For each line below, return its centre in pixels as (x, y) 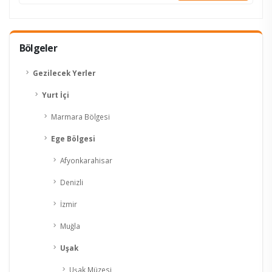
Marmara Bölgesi (80, 117)
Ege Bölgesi (73, 139)
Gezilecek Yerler (64, 73)
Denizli (72, 182)
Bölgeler (38, 48)
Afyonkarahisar (86, 161)
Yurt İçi (56, 95)
